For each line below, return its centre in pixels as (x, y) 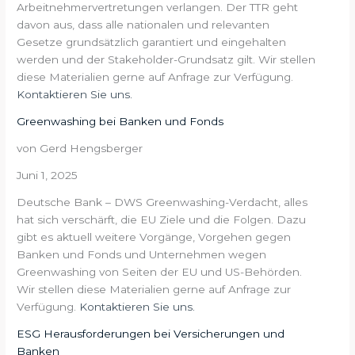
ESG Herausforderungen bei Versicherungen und (151, 333)
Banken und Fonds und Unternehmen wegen (142, 254)
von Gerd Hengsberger (80, 148)
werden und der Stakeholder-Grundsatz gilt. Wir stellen (166, 59)
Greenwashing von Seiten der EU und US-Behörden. (160, 271)
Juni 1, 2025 (48, 175)
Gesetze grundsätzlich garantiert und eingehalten (152, 42)
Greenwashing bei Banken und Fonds (120, 121)
